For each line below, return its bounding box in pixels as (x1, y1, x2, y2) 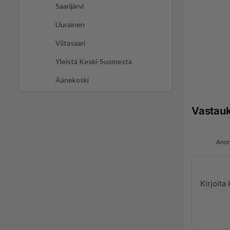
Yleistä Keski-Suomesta (55, 57, 132, 66)
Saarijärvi (55, 2, 84, 11)
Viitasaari (55, 39, 85, 48)
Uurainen (55, 20, 85, 29)
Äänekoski (55, 75, 89, 85)
